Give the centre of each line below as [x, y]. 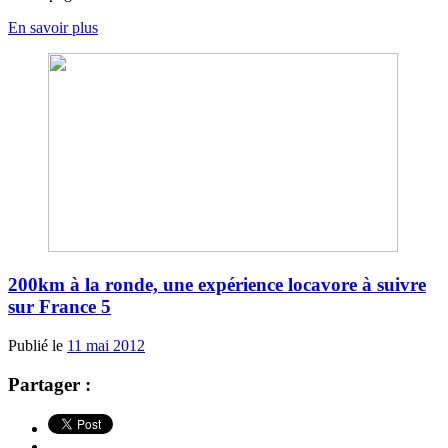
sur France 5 [59, 307]
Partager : [49, 384]
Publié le [37, 345]
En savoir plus [53, 27]
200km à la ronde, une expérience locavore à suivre [217, 285]
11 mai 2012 [106, 345]
